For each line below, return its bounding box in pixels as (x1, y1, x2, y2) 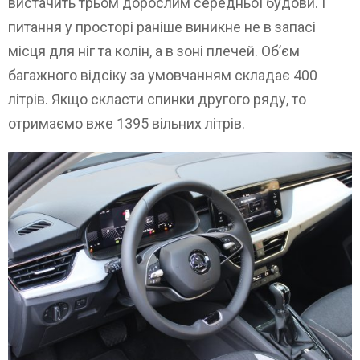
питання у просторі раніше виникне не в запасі (8, 18, 316, 36)
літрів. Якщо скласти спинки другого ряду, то (8, 91, 306, 108)
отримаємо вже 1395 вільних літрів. (8, 115, 245, 133)
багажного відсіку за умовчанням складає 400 (8, 67, 317, 84)
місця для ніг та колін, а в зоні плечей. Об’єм (8, 43, 300, 60)
